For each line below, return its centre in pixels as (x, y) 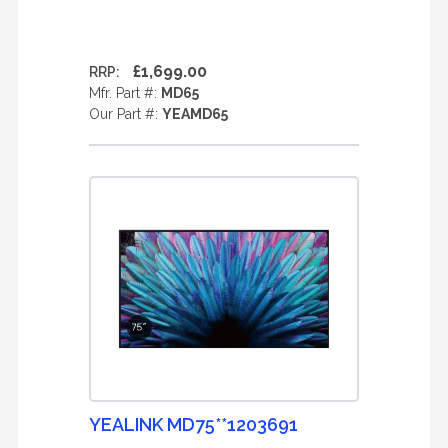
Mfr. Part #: (125, 93)
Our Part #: (125, 114)
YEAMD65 (195, 114)
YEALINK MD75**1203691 (193, 424)
